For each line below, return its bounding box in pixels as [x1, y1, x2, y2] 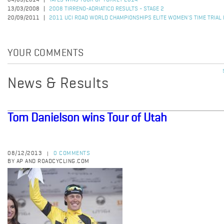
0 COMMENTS [53, 150, 90, 156]
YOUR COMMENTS [7, 48, 84, 58]
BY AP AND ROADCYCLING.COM [7, 158, 89, 164]
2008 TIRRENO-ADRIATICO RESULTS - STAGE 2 [49, 6, 164, 12]
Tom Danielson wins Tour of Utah [7, 112, 167, 124]
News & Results [7, 76, 108, 91]
